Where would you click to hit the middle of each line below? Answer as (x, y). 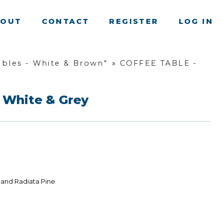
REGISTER (134, 21)
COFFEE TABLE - (159, 63)
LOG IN (196, 21)
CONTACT (65, 21)
